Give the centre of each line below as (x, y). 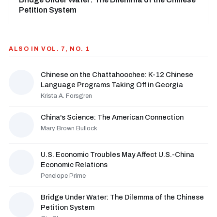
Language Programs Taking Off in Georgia (112, 85)
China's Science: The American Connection (112, 117)
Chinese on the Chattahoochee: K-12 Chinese (117, 75)
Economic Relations (74, 165)
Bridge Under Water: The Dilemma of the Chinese (122, 197)
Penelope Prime (63, 176)
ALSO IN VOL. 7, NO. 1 (50, 49)
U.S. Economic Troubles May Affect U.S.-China (117, 155)
